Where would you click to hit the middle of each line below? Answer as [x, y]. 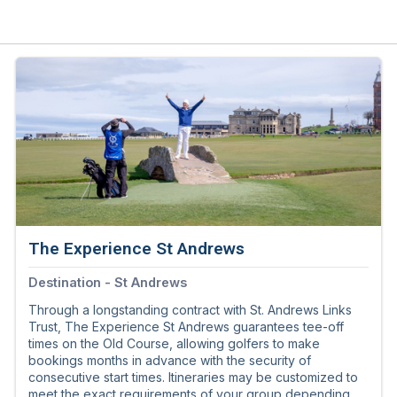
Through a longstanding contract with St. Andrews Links [190, 310]
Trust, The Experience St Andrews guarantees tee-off [186, 327]
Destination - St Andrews [108, 283]
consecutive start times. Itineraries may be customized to [193, 378]
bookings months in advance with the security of [170, 361]
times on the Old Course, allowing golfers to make [174, 344]
